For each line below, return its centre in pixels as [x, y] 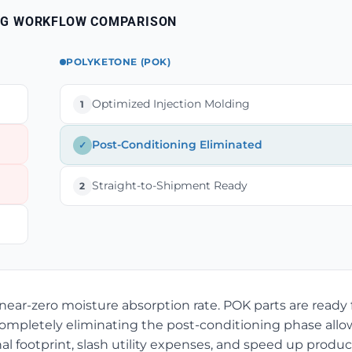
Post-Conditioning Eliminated [177, 145]
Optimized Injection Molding [170, 104]
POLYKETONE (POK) [118, 62]
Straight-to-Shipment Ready [169, 185]
